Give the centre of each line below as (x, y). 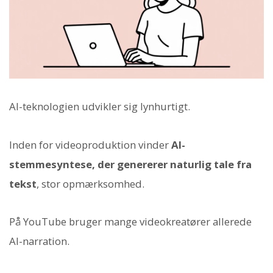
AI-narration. (39, 241)
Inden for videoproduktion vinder (90, 144)
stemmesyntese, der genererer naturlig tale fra (130, 164)
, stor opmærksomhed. (90, 183)
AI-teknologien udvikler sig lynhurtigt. (100, 107)
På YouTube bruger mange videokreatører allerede (130, 221)
